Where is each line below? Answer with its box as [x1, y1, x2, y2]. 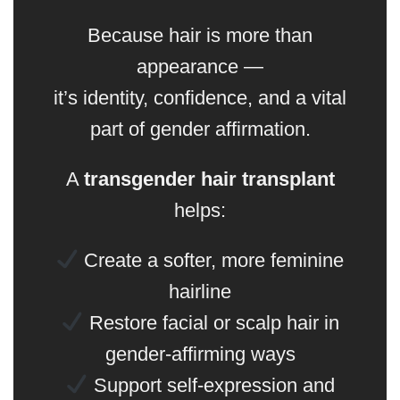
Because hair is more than [87, 24, 312, 47]
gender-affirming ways [104, 342, 296, 365]
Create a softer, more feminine [79, 248, 345, 271]
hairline [169, 279, 231, 303]
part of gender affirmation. [89, 118, 311, 141]
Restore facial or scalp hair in [83, 311, 339, 334]
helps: [174, 199, 226, 222]
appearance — [137, 55, 263, 79]
